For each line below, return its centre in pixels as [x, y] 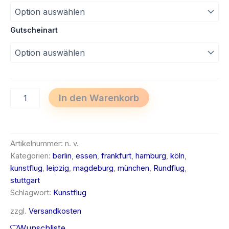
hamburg [151, 156]
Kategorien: [31, 156]
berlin [62, 156]
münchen [133, 168]
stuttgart [25, 181]
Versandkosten [55, 211]
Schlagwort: [32, 193]
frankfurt [116, 156]
